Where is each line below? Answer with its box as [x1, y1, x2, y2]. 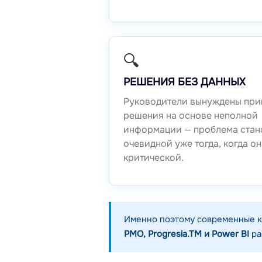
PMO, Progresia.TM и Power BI [124, 228, 249, 240]
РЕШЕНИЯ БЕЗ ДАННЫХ [123, 75, 246, 89]
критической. [123, 151, 184, 164]
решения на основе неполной [123, 109, 258, 122]
